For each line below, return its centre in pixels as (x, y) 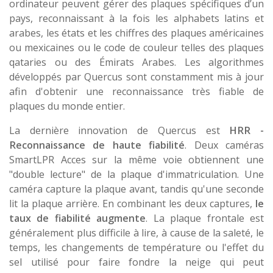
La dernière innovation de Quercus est (119, 130)
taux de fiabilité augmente (78, 218)
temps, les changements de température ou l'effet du (136, 247)
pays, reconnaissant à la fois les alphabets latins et (136, 18)
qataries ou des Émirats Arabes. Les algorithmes (136, 62)
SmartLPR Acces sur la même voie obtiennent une (136, 159)
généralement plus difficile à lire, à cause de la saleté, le (136, 232)
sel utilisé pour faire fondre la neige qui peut (136, 262)
